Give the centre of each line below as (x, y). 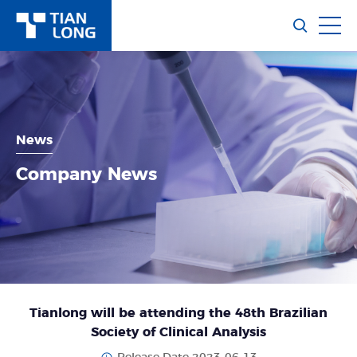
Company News (86, 174)
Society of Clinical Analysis (178, 332)
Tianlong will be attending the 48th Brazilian (178, 313)
